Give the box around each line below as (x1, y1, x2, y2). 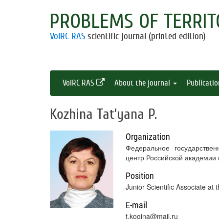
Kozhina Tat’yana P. (50, 106, 157, 123)
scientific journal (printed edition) (85, 31, 206, 42)
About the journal (114, 78, 172, 88)
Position (126, 171, 154, 181)
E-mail (126, 200, 147, 210)
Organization (126, 131, 170, 142)
